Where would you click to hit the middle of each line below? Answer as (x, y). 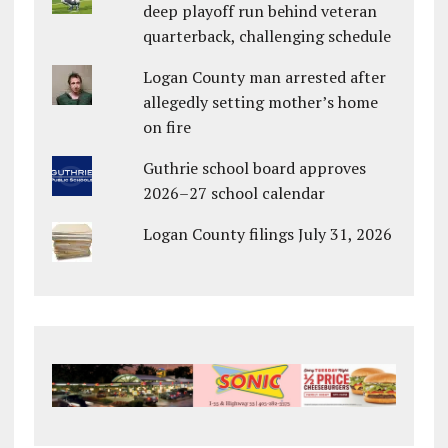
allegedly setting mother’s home (261, 102)
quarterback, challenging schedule (267, 36)
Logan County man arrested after (265, 77)
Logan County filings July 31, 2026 (268, 234)
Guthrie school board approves (255, 168)
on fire (167, 127)
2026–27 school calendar (234, 193)
